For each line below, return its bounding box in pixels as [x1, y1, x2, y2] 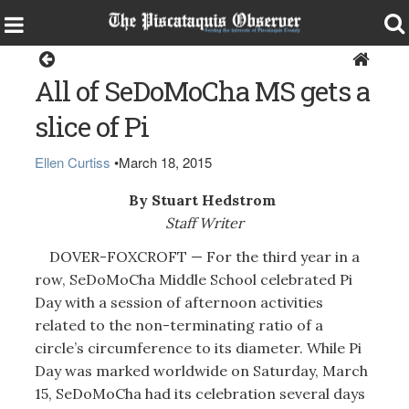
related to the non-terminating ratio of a [34, 316, 323, 334]
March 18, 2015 [118, 152, 212, 172]
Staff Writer [164, 213, 244, 232]
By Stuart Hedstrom [129, 190, 280, 209]
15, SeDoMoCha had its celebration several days [34, 384, 365, 403]
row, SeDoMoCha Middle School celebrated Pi [34, 270, 352, 288]
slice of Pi [34, 109, 149, 144]
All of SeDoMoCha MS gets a [34, 73, 370, 109]
